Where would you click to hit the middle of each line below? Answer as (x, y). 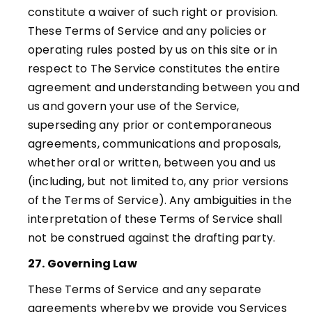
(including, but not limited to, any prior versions (158, 181)
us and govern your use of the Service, (134, 106)
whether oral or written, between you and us (152, 163)
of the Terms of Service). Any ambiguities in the (160, 200)
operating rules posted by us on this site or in (153, 50)
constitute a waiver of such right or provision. (153, 12)
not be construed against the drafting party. (152, 238)
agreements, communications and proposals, (155, 144)
